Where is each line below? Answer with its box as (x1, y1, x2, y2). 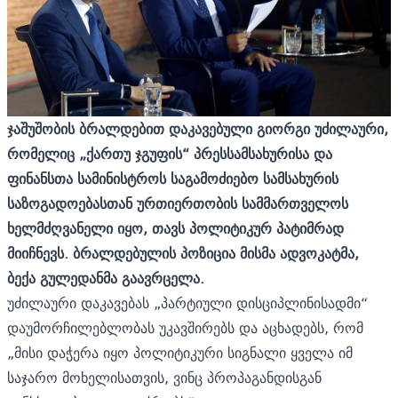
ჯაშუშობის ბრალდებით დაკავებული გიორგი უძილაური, (7, 115, 388, 141)
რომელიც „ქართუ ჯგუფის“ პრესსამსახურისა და (7, 140, 332, 166)
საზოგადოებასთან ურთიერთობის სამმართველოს (7, 190, 348, 216)
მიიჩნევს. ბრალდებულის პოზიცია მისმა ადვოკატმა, (7, 240, 359, 266)
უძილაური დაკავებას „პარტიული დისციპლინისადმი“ (7, 290, 368, 315)
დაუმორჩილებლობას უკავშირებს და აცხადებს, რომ (7, 314, 363, 340)
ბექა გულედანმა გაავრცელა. (7, 265, 204, 291)
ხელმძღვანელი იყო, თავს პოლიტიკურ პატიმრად (7, 215, 344, 241)
